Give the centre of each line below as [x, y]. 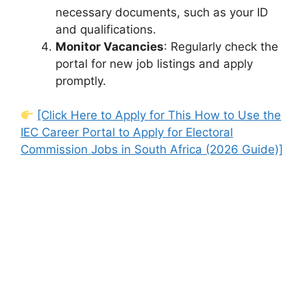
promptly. [81, 81]
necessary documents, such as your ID [162, 12]
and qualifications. [106, 29]
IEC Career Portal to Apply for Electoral [127, 133]
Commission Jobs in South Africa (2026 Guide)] [152, 150]
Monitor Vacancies [110, 46]
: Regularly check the [221, 46]
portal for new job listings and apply [154, 63]
